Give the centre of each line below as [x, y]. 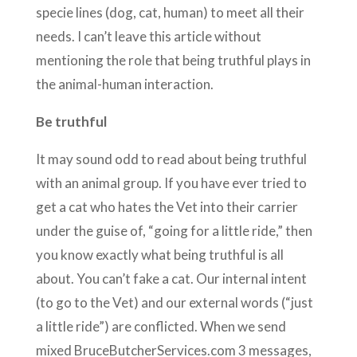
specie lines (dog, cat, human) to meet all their [170, 12]
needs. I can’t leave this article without [148, 36]
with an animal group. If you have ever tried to [171, 182]
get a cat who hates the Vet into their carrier [167, 206]
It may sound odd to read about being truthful [171, 159]
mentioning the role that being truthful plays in [173, 60]
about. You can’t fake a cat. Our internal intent [171, 278]
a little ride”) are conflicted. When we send [161, 326]
